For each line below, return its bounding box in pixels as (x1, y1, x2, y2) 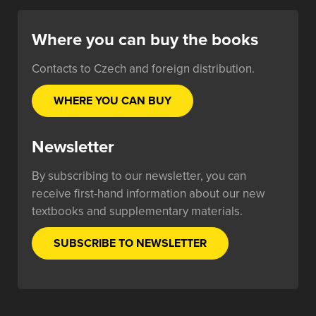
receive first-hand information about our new (32, 186, 265, 201)
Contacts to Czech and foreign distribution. (32, 61, 255, 76)
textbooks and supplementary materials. (32, 204, 243, 219)
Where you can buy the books (32, 30, 258, 50)
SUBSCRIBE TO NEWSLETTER (54, 236, 207, 250)
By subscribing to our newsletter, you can (32, 169, 246, 183)
